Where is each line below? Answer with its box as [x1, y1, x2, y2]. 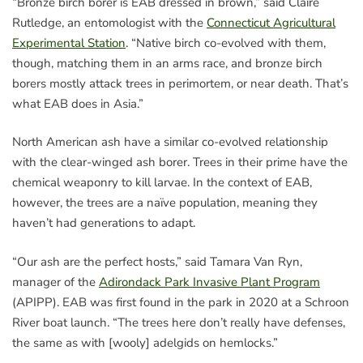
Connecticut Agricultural [207, 14, 335, 31]
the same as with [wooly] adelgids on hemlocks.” [12, 334, 278, 351]
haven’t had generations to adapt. [12, 215, 195, 232]
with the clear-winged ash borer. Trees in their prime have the [12, 154, 348, 171]
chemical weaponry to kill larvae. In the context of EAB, [12, 174, 312, 191]
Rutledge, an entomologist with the [12, 14, 207, 31]
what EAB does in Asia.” [12, 95, 143, 112]
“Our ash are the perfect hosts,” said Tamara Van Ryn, [12, 253, 302, 270]
